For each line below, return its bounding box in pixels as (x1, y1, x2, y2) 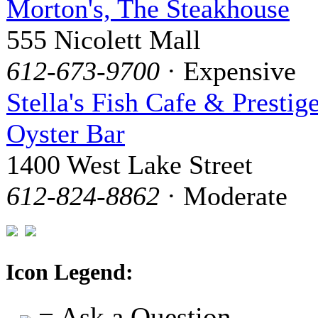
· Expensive (160, 55, 296, 86)
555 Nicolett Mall (6, 24, 201, 55)
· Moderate (160, 180, 287, 211)
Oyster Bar (6, 118, 125, 148)
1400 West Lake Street (6, 149, 253, 180)
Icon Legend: (6, 258, 133, 285)
